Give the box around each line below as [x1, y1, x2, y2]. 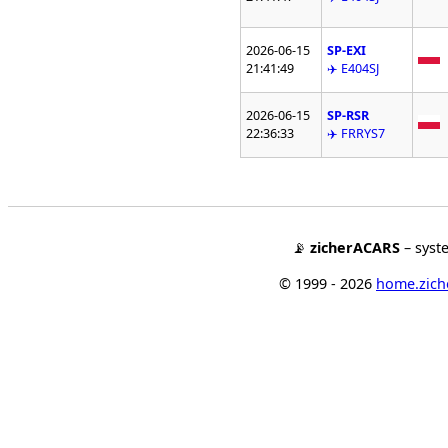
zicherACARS [310, 238, 400, 258]
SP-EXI [327, 42, 367, 60]
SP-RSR [327, 107, 370, 125]
